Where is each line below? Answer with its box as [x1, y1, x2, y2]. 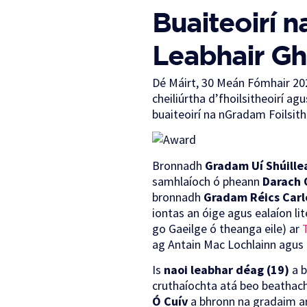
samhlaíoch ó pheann [152, 173, 262, 189]
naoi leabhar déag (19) [164, 262, 289, 278]
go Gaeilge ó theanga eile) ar [152, 220, 302, 236]
